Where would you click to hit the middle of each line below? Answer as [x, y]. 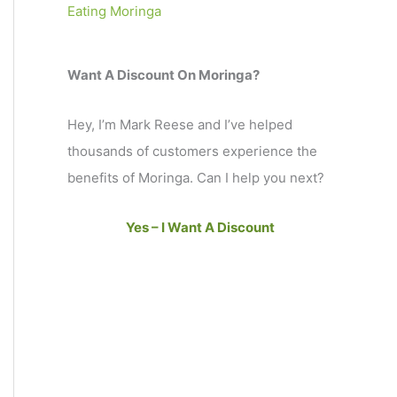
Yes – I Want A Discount [200, 227]
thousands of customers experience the [192, 151]
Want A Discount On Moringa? [163, 74]
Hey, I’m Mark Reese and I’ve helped [180, 124]
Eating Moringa [114, 11]
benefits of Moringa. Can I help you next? [196, 177]
